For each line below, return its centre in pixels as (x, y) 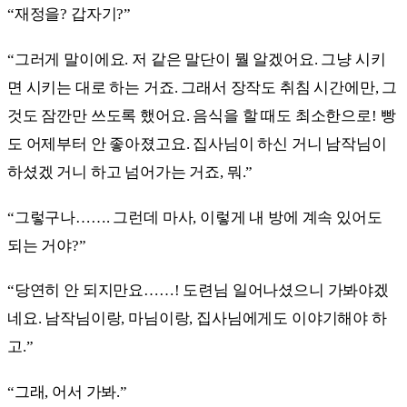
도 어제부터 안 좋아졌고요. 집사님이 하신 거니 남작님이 (197, 144)
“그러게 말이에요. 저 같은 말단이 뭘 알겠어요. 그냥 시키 (197, 59)
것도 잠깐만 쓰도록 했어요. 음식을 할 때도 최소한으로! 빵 (202, 115)
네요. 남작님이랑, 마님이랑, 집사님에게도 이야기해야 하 (197, 319)
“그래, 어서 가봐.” (67, 392)
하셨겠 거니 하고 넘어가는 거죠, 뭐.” (130, 172)
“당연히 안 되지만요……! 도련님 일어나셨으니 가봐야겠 (198, 291)
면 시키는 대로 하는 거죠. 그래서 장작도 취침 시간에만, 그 (203, 87)
